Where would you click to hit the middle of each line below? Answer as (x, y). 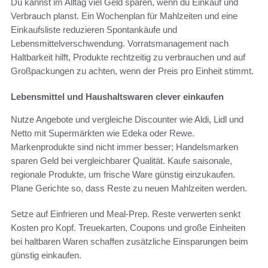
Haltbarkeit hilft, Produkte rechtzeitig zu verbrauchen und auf (128, 57)
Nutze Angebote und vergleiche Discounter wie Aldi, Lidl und (127, 120)
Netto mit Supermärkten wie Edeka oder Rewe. (103, 133)
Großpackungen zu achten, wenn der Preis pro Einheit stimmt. (132, 71)
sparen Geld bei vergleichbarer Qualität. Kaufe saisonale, (121, 161)
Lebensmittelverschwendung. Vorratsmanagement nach (120, 44)
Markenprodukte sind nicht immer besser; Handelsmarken (124, 147)
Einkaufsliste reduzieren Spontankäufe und (94, 30)
